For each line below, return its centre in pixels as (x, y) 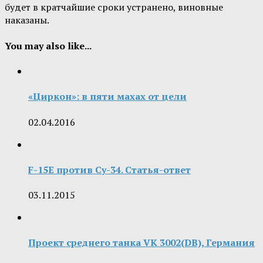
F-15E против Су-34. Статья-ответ (109, 169)
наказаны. (27, 20)
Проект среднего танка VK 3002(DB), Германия (141, 243)
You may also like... (48, 45)
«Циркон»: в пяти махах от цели (107, 97)
